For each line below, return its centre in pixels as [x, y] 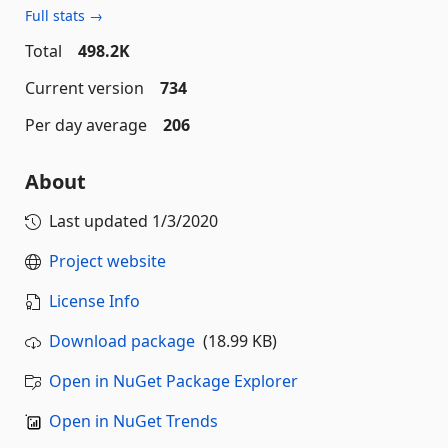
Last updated [100, 221]
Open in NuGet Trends [133, 421]
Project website [107, 261]
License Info [94, 301]
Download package [122, 341]
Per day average [86, 125]
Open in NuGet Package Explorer [173, 381]
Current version [84, 88]
